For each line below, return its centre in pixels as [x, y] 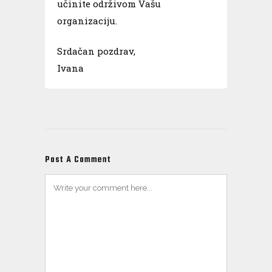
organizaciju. [87, 20]
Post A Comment [78, 160]
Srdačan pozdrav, [96, 51]
